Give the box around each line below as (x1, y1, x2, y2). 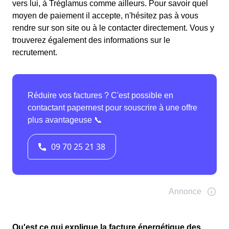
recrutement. (12, 48, 57, 57)
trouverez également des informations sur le (12, 36, 170, 45)
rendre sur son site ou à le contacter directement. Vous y (12, 24, 214, 33)
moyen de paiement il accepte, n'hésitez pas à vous (12, 11, 198, 20)
